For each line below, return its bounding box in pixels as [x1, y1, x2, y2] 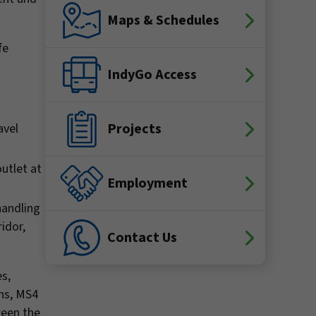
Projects [107, 119, 162, 140]
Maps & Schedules [107, 11, 219, 31]
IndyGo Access [107, 65, 197, 85]
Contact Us [107, 228, 177, 248]
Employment [107, 174, 188, 194]
